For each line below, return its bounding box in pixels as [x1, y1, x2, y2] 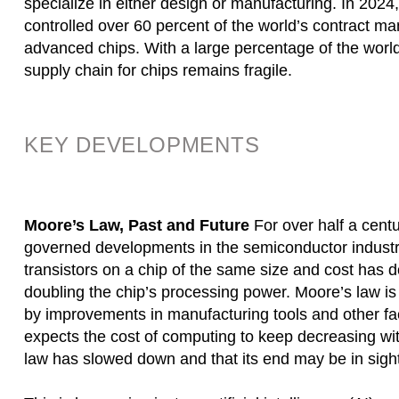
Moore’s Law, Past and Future [24, 216, 249, 234]
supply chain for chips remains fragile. [24, 61, 292, 79]
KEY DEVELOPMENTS [24, 133, 260, 157]
